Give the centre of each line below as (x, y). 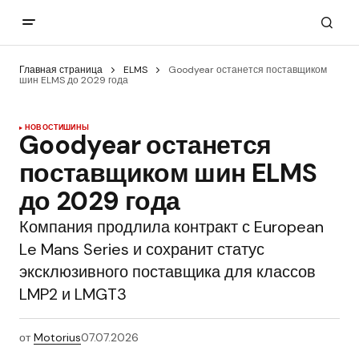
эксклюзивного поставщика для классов (167, 272)
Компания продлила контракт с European (171, 227)
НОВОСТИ (44, 128)
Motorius (57, 338)
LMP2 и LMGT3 (73, 294)
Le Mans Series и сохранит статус (142, 250)
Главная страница (61, 70)
